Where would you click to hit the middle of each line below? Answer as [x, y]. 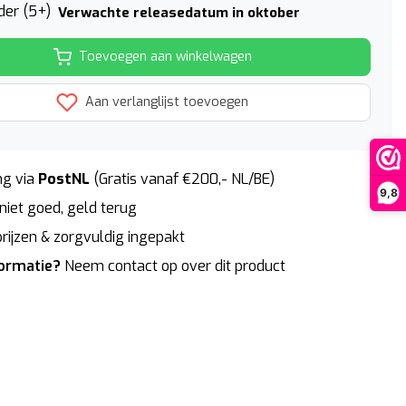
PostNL [62, 179]
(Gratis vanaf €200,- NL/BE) [182, 179]
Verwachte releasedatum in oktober [179, 12]
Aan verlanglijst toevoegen [165, 101]
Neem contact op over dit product [175, 266]
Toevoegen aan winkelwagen [165, 57]
